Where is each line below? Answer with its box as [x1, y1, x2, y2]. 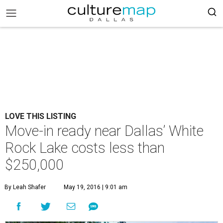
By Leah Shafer [4, 184, 46, 191]
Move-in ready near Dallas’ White [5, 122, 204, 139]
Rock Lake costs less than [5, 139, 165, 156]
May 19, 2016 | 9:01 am [64, 184, 127, 191]
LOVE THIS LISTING [5, 111, 76, 121]
